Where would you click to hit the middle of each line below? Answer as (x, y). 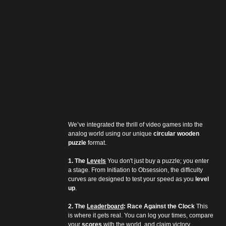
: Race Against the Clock (159, 206)
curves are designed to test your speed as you (132, 179)
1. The (78, 161)
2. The (78, 206)
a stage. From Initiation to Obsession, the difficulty (136, 170)
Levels (97, 161)
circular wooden (177, 133)
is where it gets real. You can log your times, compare (142, 215)
